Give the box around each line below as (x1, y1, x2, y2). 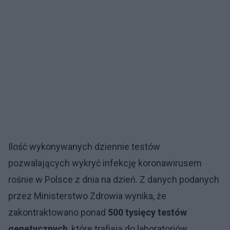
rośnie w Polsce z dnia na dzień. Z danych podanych (8, 174, 219, 185)
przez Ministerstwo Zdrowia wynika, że (8, 190, 166, 201)
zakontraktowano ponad (8, 207, 108, 218)
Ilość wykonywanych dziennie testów (8, 141, 160, 152)
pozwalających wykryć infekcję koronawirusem (8, 158, 202, 168)
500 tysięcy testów (108, 207, 187, 218)
